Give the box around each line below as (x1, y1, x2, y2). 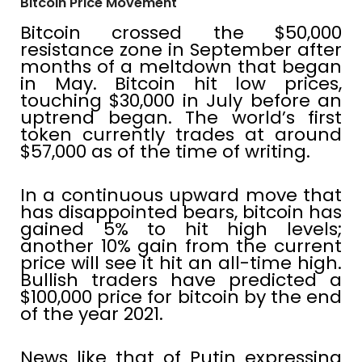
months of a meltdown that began (20, 53, 342, 79)
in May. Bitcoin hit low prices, (20, 70, 342, 96)
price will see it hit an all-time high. (20, 250, 342, 276)
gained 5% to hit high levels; (20, 216, 342, 242)
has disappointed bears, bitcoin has (20, 199, 342, 225)
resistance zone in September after (20, 36, 342, 62)
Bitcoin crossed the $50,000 (20, 19, 342, 45)
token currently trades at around (20, 121, 342, 147)
